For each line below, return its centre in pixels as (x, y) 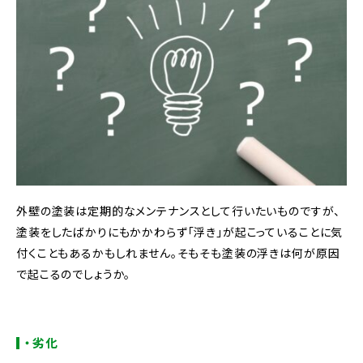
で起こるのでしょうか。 (74, 273)
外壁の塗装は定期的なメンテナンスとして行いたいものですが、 (178, 210)
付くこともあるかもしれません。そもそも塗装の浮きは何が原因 (178, 252)
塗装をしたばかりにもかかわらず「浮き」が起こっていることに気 (180, 231)
